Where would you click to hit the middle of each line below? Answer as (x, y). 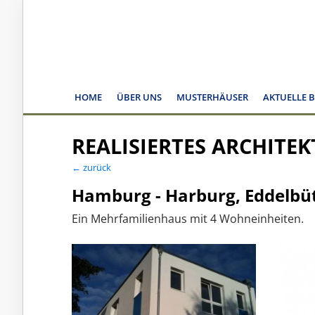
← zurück (91, 167)
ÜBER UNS (139, 97)
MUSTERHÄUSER (212, 97)
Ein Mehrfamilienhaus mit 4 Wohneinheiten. (188, 219)
